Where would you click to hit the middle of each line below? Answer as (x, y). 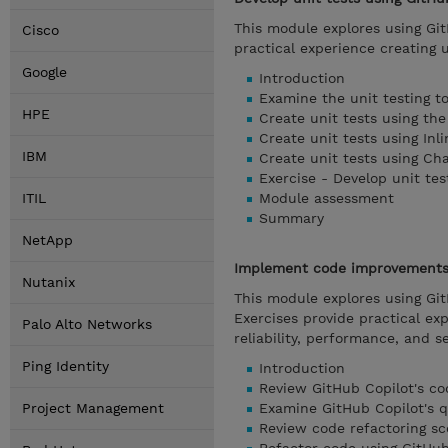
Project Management (93, 408)
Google (44, 72)
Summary (291, 218)
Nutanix (48, 282)
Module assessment (326, 198)
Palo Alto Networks (87, 324)
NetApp (47, 240)
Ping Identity (65, 366)
